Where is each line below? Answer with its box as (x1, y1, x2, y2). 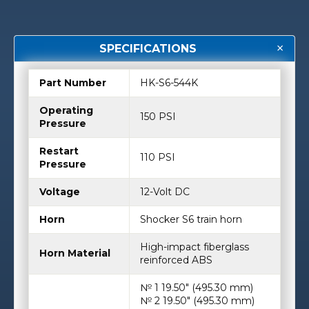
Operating (39, 109, 93, 122)
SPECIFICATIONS (99, 47, 197, 61)
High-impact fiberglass (140, 246, 249, 259)
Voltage (39, 190, 80, 203)
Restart (39, 150, 79, 163)
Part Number (39, 81, 106, 94)
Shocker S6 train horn (140, 218, 242, 231)
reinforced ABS (140, 259, 212, 272)
